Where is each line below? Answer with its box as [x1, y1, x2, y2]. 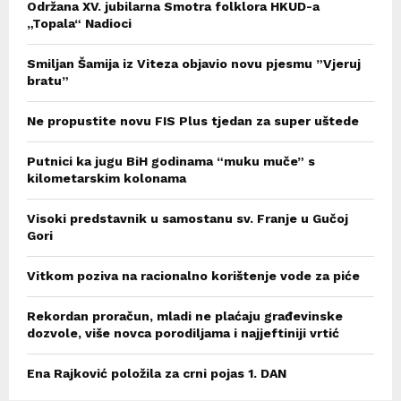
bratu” [27, 73, 69, 88]
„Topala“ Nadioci [27, 15, 132, 30]
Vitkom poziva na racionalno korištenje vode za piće [27, 268, 360, 283]
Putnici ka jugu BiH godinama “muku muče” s [27, 153, 315, 168]
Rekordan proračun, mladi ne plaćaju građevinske [27, 308, 343, 323]
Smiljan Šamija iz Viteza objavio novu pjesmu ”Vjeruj [27, 55, 361, 71]
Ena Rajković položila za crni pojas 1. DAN [27, 365, 286, 380]
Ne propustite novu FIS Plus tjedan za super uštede [27, 113, 359, 128]
